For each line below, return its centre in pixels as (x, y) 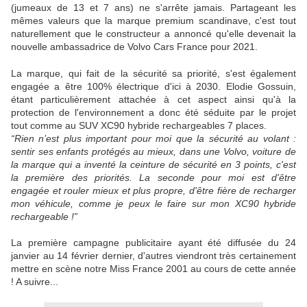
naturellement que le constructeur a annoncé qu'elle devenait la (153, 34)
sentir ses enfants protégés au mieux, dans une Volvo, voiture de (153, 152)
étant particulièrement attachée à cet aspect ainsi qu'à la (153, 100)
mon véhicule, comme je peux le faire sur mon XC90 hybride (153, 204)
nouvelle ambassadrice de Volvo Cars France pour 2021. (134, 47)
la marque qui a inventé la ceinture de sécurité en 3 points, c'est (153, 165)
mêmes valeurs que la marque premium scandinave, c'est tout (153, 21)
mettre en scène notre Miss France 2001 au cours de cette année (153, 269)
